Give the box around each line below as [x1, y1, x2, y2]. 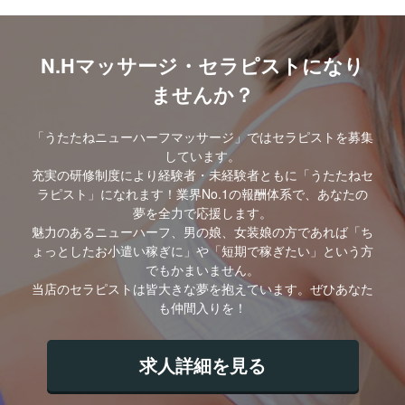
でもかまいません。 [146, 259, 259, 278]
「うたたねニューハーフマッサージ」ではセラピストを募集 [32, 127, 373, 146]
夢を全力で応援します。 [133, 202, 272, 221]
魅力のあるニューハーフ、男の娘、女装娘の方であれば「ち [32, 221, 373, 240]
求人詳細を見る [139, 351, 266, 378]
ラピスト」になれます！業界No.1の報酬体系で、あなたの [37, 184, 368, 202]
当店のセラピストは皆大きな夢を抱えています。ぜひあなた [32, 278, 373, 297]
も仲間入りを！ [158, 297, 247, 316]
